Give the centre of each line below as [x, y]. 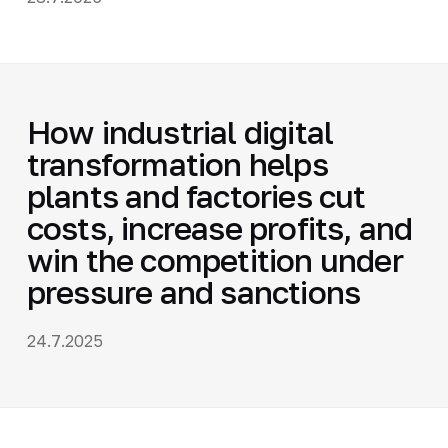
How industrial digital [180, 131]
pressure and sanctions [193, 291]
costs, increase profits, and [219, 227]
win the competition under [214, 259]
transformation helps [177, 163]
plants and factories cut [196, 195]
